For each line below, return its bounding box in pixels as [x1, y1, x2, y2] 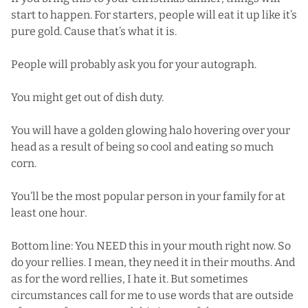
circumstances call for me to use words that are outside [11, 288, 294, 302]
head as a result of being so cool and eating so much [11, 140, 274, 153]
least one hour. [11, 206, 87, 219]
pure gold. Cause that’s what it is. [11, 24, 177, 38]
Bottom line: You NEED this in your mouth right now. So [11, 239, 291, 252]
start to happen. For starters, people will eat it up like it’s [11, 8, 297, 21]
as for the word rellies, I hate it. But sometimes [11, 272, 248, 285]
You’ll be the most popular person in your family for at [11, 189, 285, 203]
